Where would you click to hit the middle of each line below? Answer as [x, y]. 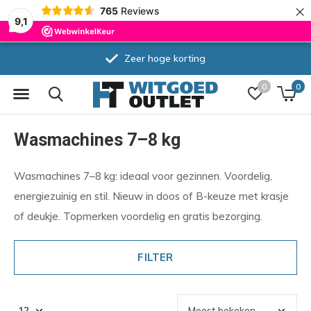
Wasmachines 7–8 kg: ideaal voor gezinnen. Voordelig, [143, 176]
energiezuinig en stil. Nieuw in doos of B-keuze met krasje [151, 196]
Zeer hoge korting [163, 58]
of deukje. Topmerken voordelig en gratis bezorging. [138, 216]
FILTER [155, 257]
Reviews [140, 10]
